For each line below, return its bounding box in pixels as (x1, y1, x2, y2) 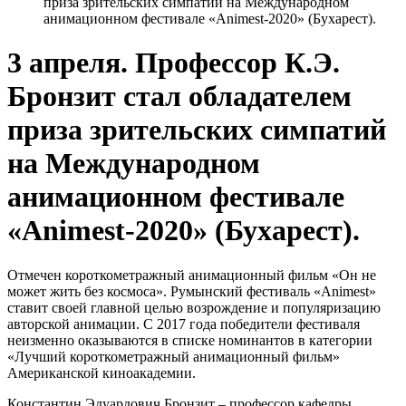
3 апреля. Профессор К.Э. (7, 46, 340, 80)
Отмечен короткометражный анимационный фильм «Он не (7, 266, 376, 283)
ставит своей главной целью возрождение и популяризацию (7, 299, 381, 315)
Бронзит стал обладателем (7, 80, 352, 113)
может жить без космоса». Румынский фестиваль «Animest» (7, 283, 376, 299)
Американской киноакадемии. (7, 364, 196, 381)
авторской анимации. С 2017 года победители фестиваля (7, 315, 360, 332)
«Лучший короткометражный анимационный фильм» (7, 348, 340, 364)
